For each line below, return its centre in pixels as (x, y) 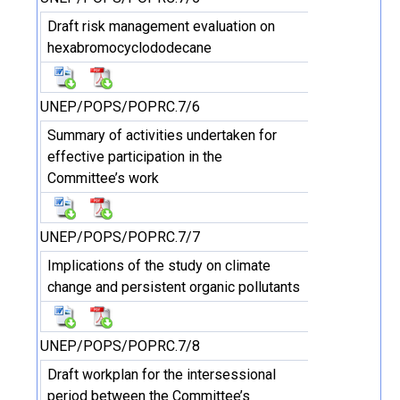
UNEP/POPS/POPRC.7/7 (120, 237)
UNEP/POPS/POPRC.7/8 (120, 346)
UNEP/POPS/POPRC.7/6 (120, 107)
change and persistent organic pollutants (174, 287)
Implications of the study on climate (159, 266)
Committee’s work (103, 178)
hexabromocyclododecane (129, 48)
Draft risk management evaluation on (161, 26)
